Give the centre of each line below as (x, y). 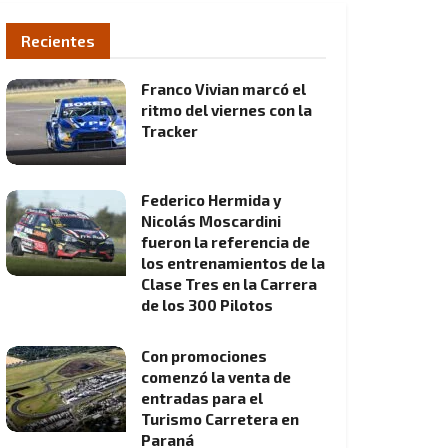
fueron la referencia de (225, 241)
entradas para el (202, 397)
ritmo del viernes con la (226, 110)
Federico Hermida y (211, 199)
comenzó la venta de (216, 376)
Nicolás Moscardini (211, 220)
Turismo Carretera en (220, 418)
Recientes (58, 40)
